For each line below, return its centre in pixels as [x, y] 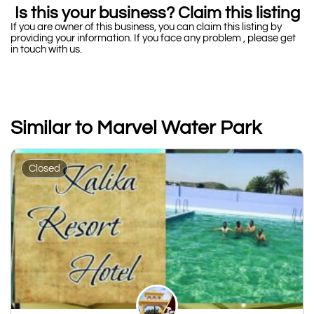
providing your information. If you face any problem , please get [153, 38]
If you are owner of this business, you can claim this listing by [146, 27]
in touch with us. [47, 49]
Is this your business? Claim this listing [157, 13]
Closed [45, 168]
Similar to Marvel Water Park [136, 128]
